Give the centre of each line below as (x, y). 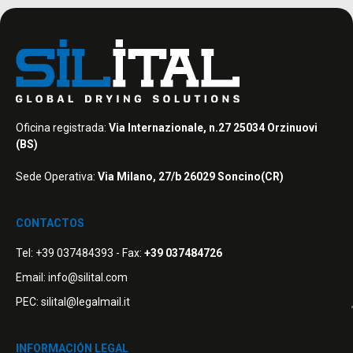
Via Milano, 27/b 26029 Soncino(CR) (191, 177)
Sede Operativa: (57, 177)
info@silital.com (88, 278)
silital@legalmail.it (85, 302)
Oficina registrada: (62, 128)
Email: (32, 278)
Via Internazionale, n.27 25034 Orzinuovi (213, 128)
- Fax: (129, 253)
